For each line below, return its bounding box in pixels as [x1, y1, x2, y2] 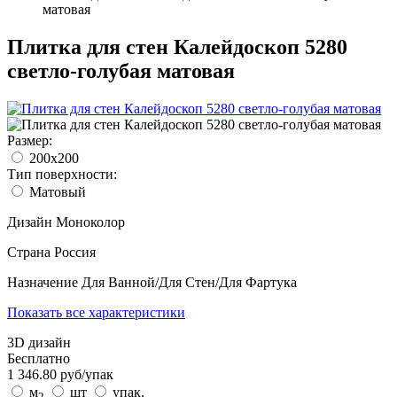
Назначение [7, 274, 82, 290]
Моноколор [56, 214, 125, 230]
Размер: [7, 132, 52, 148]
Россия [54, 244, 96, 260]
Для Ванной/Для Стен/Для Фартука [82, 274, 297, 290]
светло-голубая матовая [7, 58, 235, 82]
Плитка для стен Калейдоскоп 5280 [7, 35, 347, 58]
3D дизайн [7, 334, 71, 350]
